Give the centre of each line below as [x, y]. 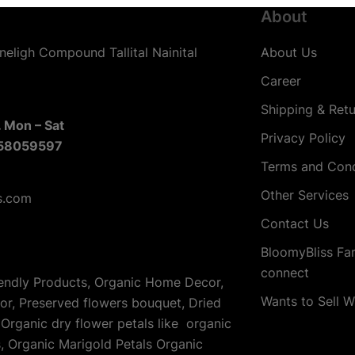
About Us [289, 53]
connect [285, 273]
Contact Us [295, 224]
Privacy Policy [303, 138]
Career [281, 81]
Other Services [305, 195]
